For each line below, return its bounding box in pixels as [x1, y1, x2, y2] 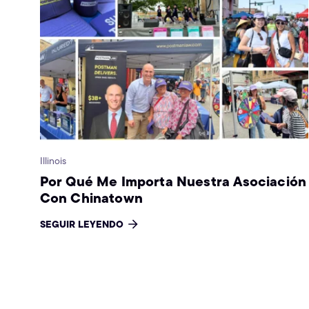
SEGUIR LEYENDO [39, 216, 123, 232]
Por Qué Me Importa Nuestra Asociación [39, 170, 307, 192]
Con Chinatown [39, 186, 143, 208]
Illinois [39, 153, 66, 168]
